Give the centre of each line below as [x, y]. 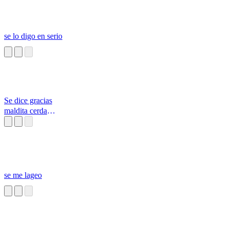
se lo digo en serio [33, 36]
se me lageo [23, 175]
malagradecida [27, 121]
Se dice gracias [28, 101]
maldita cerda [26, 111]
